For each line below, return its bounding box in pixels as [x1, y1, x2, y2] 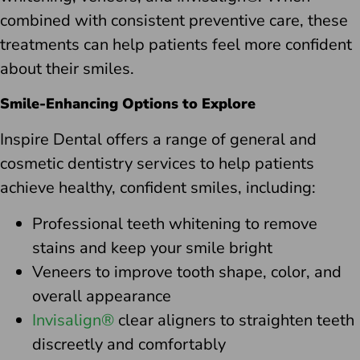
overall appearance [32, 284, 171, 307]
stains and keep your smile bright [32, 236, 272, 259]
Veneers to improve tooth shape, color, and [32, 260, 342, 283]
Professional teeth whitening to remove [32, 212, 317, 235]
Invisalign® [32, 309, 114, 331]
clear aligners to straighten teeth [114, 309, 354, 331]
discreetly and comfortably [32, 333, 226, 355]
